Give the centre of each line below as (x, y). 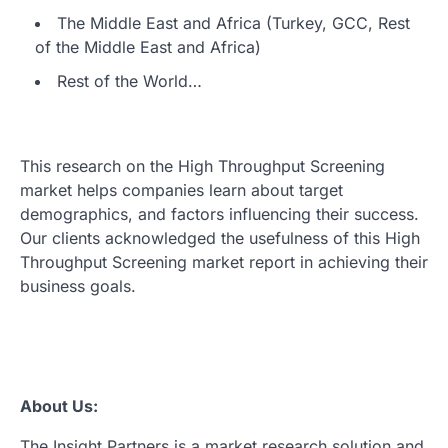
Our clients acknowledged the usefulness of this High (220, 237)
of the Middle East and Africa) (148, 46)
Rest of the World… (129, 80)
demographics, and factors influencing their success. (219, 213)
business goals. (78, 285)
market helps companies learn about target (181, 189)
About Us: (59, 405)
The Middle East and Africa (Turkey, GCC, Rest (233, 22)
